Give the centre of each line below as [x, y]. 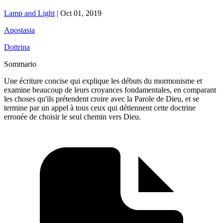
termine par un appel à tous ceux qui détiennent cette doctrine [100, 108]
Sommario [20, 64]
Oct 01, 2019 [81, 13]
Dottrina [17, 47]
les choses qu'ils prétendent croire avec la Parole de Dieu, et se [102, 99]
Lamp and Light [29, 13]
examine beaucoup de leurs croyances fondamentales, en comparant [110, 90]
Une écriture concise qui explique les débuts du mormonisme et [103, 81]
